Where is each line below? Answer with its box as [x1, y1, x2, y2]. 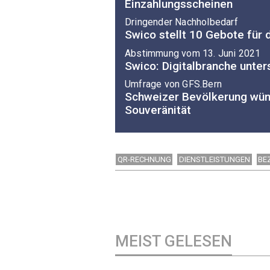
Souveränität [125, 103, 191, 118]
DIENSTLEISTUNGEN [179, 154, 251, 164]
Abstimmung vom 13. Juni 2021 [125, 47, 261, 59]
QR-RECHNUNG [117, 154, 171, 164]
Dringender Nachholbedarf [125, 16, 238, 28]
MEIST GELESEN [115, 231, 232, 250]
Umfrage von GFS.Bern [125, 78, 222, 90]
